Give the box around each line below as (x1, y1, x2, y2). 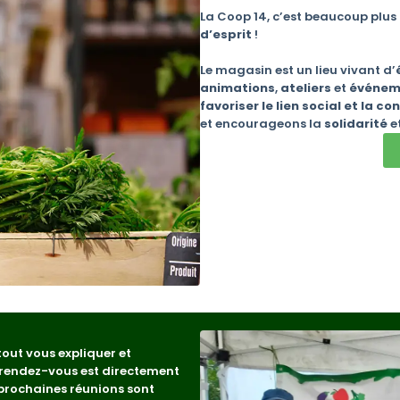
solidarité (324, 114, 390, 132)
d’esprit (200, 26, 252, 44)
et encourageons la (200, 114, 324, 132)
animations (200, 79, 275, 96)
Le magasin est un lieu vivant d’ (200, 61, 396, 79)
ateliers (280, 79, 334, 96)
